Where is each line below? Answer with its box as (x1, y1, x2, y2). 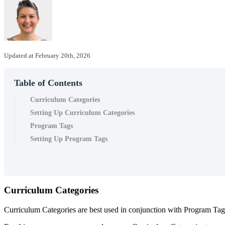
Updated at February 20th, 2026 (4, 51, 90, 59)
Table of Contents (14, 77, 82, 88)
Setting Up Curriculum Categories (30, 108, 135, 117)
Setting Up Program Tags (30, 135, 107, 143)
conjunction (129, 205, 166, 214)
